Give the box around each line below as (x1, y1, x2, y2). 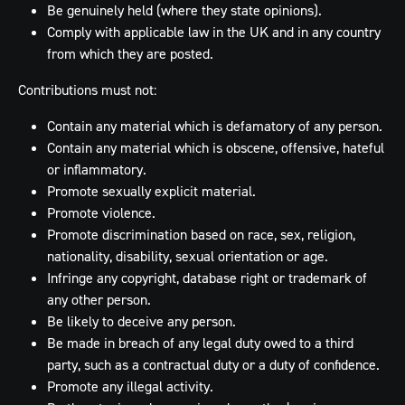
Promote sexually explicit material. (47, 182, 256, 200)
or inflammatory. (47, 160, 146, 178)
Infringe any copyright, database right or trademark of (47, 268, 367, 287)
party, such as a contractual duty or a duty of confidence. (47, 355, 380, 373)
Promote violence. (47, 203, 155, 221)
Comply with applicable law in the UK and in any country (47, 23, 381, 41)
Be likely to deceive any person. (47, 312, 236, 330)
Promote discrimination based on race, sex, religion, (47, 225, 355, 243)
